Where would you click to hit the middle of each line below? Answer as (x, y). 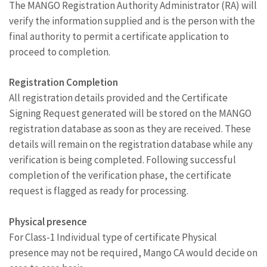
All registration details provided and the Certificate (118, 98)
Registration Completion (63, 82)
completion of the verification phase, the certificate (120, 175)
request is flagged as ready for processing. (99, 191)
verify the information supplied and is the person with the (132, 21)
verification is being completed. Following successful (122, 160)
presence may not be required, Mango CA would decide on (133, 252)
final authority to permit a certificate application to (119, 36)
